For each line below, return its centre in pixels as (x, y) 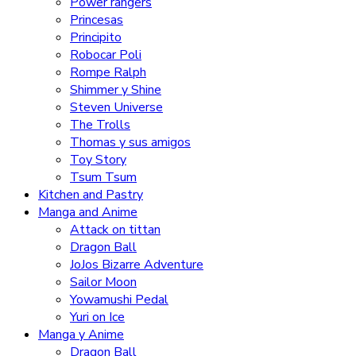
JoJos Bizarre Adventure (137, 264)
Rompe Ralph (108, 72)
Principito (96, 37)
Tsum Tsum (103, 177)
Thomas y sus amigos (130, 142)
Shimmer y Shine (116, 89)
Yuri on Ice (97, 317)
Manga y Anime (81, 334)
